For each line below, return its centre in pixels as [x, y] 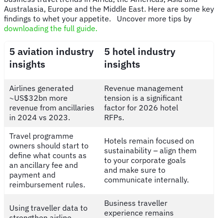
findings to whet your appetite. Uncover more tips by [98, 18]
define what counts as [48, 155]
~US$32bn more [38, 98]
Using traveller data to [48, 208]
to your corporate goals [145, 160]
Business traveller [136, 203]
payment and [32, 174]
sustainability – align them [150, 150]
